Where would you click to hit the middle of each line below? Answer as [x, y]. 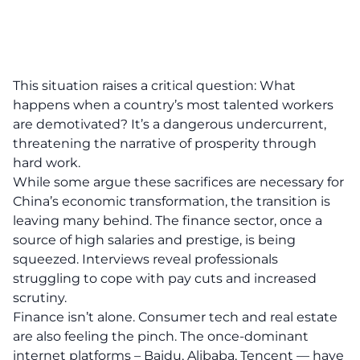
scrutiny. [40, 298]
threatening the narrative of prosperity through [165, 143]
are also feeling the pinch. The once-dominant [161, 336]
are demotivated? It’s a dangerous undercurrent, [170, 124]
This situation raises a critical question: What [154, 86]
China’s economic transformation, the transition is [172, 201]
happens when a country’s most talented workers [173, 105]
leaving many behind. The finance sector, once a [168, 221]
